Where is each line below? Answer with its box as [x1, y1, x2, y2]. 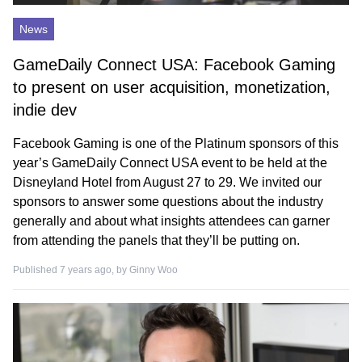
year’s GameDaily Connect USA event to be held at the [13, 156, 327, 170]
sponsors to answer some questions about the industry [13, 195, 323, 208]
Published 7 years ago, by [13, 264, 129, 276]
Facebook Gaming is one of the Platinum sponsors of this [13, 137, 339, 150]
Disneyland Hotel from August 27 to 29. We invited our [13, 175, 322, 189]
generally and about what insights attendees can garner [13, 214, 330, 228]
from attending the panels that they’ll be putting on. [13, 234, 300, 247]
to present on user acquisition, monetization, [13, 78, 330, 96]
